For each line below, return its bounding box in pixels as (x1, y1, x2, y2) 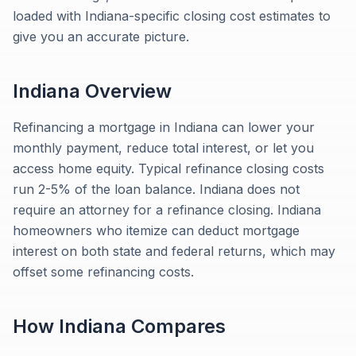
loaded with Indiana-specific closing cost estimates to (13, 8, 331, 24)
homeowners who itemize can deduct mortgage (13, 222, 300, 238)
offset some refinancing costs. (13, 264, 194, 280)
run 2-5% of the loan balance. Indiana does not (13, 181, 300, 197)
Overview (80, 79, 172, 103)
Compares (126, 315, 226, 338)
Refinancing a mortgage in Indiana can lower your (13, 119, 315, 135)
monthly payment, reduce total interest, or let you (13, 140, 314, 156)
